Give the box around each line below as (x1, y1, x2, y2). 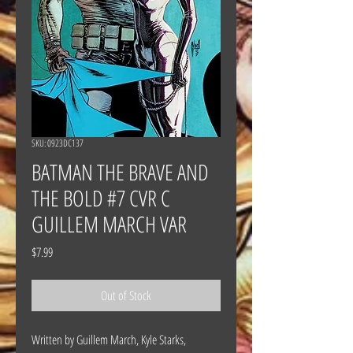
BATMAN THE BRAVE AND (32, 156, 209, 187)
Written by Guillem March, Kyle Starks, (32, 330, 186, 348)
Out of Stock (101, 286, 151, 304)
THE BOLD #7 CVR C (32, 182, 170, 213)
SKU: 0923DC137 (32, 136, 84, 150)
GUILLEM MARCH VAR (32, 208, 187, 239)
